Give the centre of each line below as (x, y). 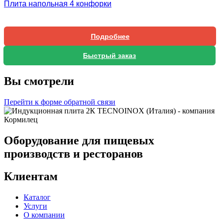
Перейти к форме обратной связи (60, 102)
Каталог (37, 197)
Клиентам (31, 177)
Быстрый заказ (110, 55)
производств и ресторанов (73, 153)
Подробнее (110, 36)
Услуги (35, 206)
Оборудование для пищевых (79, 140)
